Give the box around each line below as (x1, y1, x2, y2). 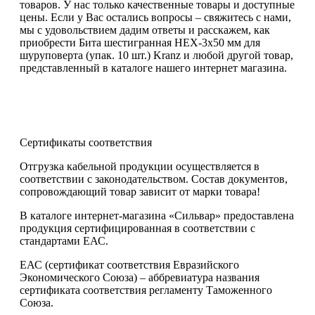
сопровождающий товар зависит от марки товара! (20, 185, 260, 198)
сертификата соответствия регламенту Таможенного (20, 283, 272, 296)
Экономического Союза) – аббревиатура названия (20, 271, 259, 283)
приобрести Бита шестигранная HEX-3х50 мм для (20, 36, 260, 49)
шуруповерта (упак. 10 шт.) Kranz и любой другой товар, (20, 49, 293, 61)
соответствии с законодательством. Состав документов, (20, 172, 288, 185)
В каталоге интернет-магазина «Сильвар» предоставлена (20, 209, 294, 221)
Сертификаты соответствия (20, 136, 152, 148)
